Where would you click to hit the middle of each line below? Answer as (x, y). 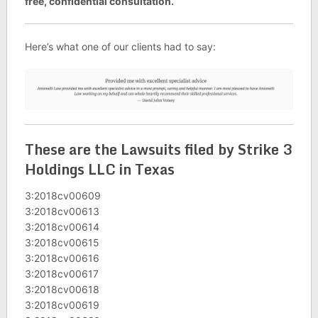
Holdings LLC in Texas (99, 169)
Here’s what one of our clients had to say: (120, 46)
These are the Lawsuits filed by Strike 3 (158, 149)
